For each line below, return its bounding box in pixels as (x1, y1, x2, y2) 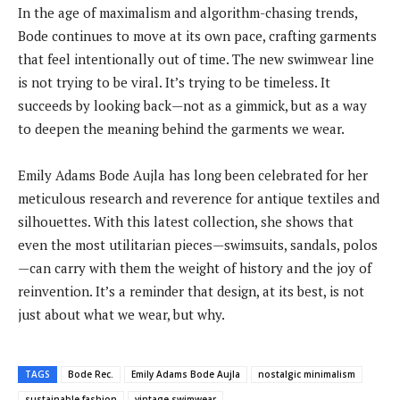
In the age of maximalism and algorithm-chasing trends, (18, 3, 357, 21)
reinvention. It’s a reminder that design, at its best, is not (18, 281, 364, 300)
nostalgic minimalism (258, 367, 355, 380)
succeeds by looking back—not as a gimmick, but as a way (18, 96, 367, 114)
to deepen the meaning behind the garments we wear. (18, 119, 345, 137)
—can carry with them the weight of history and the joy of (18, 258, 371, 277)
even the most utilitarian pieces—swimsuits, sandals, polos (18, 235, 378, 254)
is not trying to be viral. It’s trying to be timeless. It (18, 72, 330, 91)
